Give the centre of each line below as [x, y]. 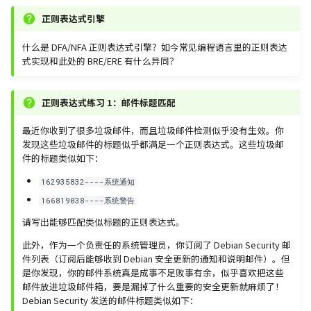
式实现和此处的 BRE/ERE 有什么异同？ [100, 60]
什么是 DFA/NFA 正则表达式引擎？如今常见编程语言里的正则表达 [155, 47]
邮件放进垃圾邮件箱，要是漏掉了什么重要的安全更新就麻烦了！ [153, 287]
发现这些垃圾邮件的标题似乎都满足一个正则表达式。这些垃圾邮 [153, 144]
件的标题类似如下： [63, 158]
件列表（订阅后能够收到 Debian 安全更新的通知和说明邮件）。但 [156, 259]
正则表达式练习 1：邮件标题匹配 [109, 102]
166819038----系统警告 [88, 200]
